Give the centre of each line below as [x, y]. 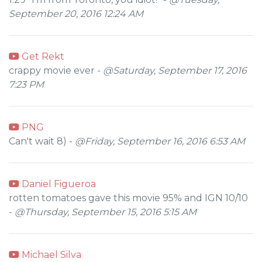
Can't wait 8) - [42, 141]
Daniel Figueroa [58, 184]
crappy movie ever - [56, 70]
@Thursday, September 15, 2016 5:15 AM [106, 212]
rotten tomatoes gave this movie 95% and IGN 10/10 [128, 198]
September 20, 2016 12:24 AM [76, 14]
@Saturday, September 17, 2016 [175, 70]
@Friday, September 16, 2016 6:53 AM [160, 141]
